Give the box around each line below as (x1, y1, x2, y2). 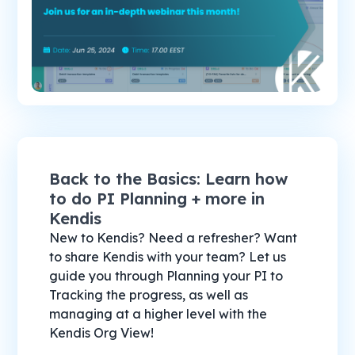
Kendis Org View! (49, 325, 155, 342)
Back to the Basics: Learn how (49, 169, 288, 189)
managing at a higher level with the (49, 306, 268, 323)
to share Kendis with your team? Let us (49, 249, 287, 265)
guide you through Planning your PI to (49, 268, 284, 284)
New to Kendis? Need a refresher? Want (49, 230, 298, 246)
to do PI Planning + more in (49, 189, 265, 209)
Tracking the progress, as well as (49, 287, 249, 303)
